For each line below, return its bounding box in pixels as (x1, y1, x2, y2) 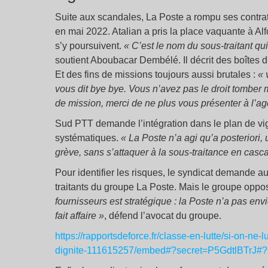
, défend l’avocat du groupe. (104, 211, 221, 221)
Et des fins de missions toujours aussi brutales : (55, 69, 258, 80)
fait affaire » (55, 211, 104, 221)
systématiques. (55, 133, 121, 144)
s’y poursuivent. (55, 41, 124, 51)
